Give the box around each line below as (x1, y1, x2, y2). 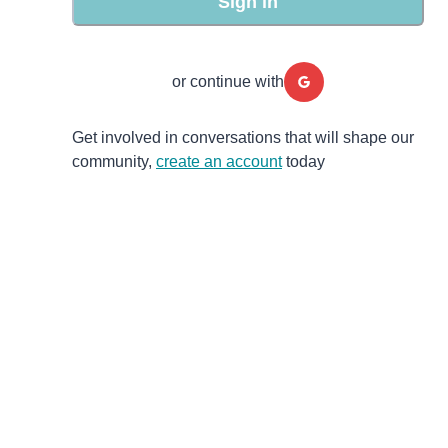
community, (72, 153, 152, 170)
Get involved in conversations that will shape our (72, 129, 414, 146)
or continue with (172, 73, 284, 90)
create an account (156, 153, 282, 170)
